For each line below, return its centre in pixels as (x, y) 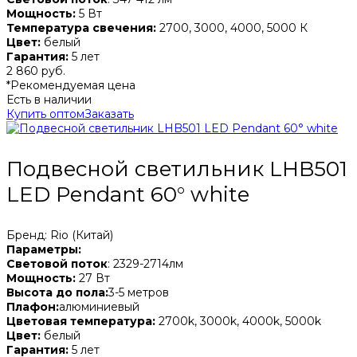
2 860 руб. (36, 71)
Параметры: (44, 249)
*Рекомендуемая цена (71, 85)
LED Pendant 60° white (128, 194)
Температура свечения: (81, 27)
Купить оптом (45, 114)
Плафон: (33, 306)
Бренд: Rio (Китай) (60, 235)
